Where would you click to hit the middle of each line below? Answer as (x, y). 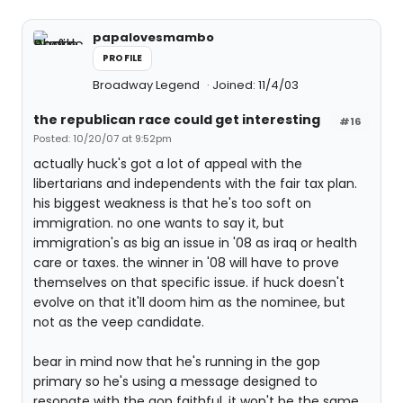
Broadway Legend (148, 85)
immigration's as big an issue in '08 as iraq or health (195, 243)
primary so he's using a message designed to (175, 381)
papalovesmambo (153, 37)
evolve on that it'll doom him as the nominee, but (189, 302)
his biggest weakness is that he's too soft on (172, 203)
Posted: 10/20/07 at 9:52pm (103, 139)
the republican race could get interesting (177, 120)
